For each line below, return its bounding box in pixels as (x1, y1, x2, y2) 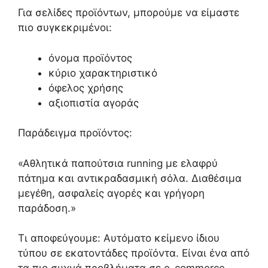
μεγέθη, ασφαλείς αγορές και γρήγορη (18, 187, 205, 199)
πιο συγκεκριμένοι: (18, 22, 112, 34)
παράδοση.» (18, 202, 76, 214)
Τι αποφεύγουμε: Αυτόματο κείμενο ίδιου (18, 232, 220, 245)
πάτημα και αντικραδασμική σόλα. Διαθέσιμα (18, 172, 242, 184)
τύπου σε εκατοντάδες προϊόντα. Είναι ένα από (18, 247, 249, 260)
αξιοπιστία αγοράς (48, 96, 139, 109)
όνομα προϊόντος (48, 51, 132, 64)
